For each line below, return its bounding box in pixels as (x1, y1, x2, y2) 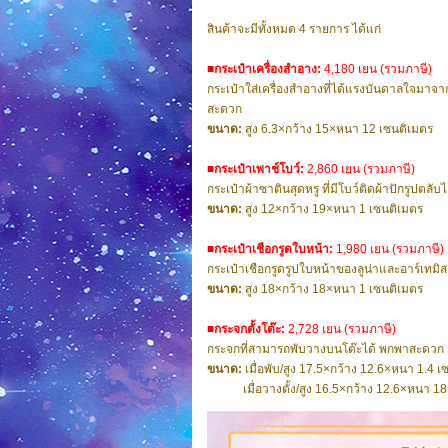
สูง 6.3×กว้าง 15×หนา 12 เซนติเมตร (245, 122, 433, 136)
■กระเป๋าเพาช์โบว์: (207, 162, 307, 176)
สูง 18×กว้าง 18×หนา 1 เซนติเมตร (245, 282, 423, 296)
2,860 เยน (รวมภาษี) (307, 162, 415, 176)
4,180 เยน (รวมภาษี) (324, 62, 432, 76)
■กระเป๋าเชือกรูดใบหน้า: (207, 242, 336, 256)
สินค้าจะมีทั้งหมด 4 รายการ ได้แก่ (207, 22, 381, 36)
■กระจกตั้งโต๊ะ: (207, 322, 285, 336)
